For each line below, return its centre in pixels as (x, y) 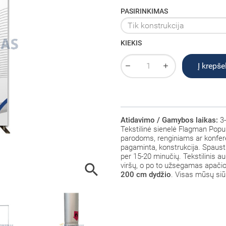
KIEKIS (131, 43)
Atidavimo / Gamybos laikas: (169, 120)
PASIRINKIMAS (144, 12)
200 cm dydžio (146, 174)
